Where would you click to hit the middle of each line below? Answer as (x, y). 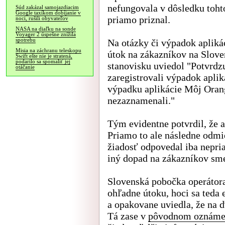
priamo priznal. (139, 20)
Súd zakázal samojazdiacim (47, 7)
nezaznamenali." (141, 100)
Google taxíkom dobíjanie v (48, 13)
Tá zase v (128, 216)
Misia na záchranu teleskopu (48, 50)
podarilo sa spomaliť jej (43, 62)
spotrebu (26, 40)
